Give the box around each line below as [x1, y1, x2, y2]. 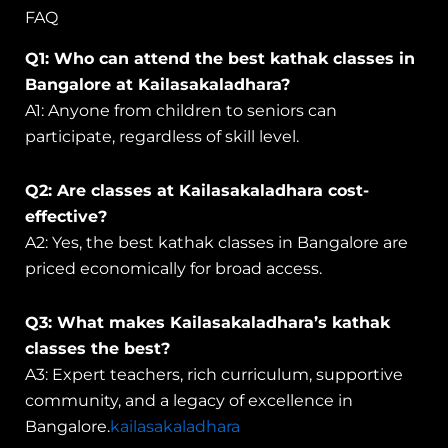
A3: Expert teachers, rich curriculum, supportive [25, 364, 403, 384]
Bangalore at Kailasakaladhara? [25, 74, 290, 94]
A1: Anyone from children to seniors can [25, 100, 337, 120]
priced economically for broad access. [25, 258, 322, 278]
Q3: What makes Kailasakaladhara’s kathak [25, 312, 390, 332]
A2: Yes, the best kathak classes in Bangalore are [25, 232, 408, 252]
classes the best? [25, 338, 170, 358]
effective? [25, 206, 107, 226]
